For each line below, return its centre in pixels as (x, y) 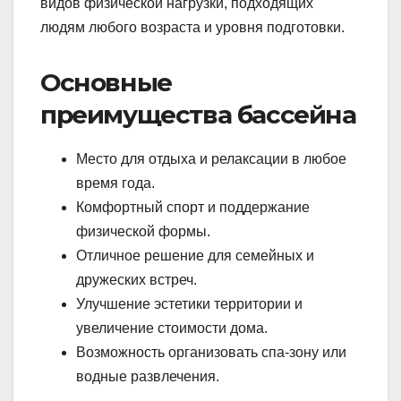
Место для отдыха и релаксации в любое (211, 159)
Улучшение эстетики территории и (189, 304)
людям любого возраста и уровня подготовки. (192, 28)
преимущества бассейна (198, 115)
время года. (115, 183)
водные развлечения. (148, 377)
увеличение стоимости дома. (172, 328)
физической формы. (143, 232)
